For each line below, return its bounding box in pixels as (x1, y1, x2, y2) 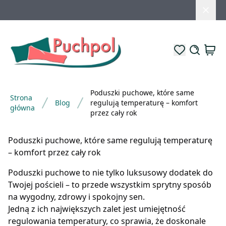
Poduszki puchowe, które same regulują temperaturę (8, 134, 212, 146)
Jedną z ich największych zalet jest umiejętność (8, 203, 186, 214)
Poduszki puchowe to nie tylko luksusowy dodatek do (8, 166, 213, 178)
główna (10, 102, 35, 112)
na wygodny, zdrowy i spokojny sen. (8, 191, 145, 202)
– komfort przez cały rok (8, 146, 101, 158)
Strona (10, 92, 32, 102)
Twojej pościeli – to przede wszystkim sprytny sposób (8, 179, 211, 190)
